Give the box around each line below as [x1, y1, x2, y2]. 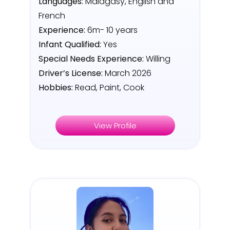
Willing [144, 53, 172, 65]
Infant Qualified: [39, 39, 101, 51]
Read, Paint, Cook [73, 82, 144, 94]
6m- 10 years [85, 24, 138, 36]
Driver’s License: [39, 67, 103, 80]
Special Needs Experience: [39, 53, 144, 65]
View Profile [93, 120, 137, 131]
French [39, 10, 65, 22]
